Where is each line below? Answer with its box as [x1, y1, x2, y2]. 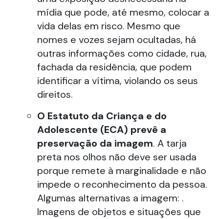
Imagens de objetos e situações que [37, 205, 201, 218]
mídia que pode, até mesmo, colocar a [37, 6, 209, 19]
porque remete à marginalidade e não [37, 164, 206, 177]
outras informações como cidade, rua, [37, 47, 207, 60]
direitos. [37, 88, 73, 101]
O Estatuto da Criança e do [37, 109, 167, 122]
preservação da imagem [37, 137, 153, 150]
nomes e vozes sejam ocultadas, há [37, 33, 196, 46]
